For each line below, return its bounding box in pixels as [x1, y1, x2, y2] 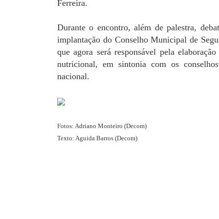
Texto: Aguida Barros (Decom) [57, 134, 137, 142]
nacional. [57, 71, 89, 82]
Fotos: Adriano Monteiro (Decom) [57, 122, 147, 130]
